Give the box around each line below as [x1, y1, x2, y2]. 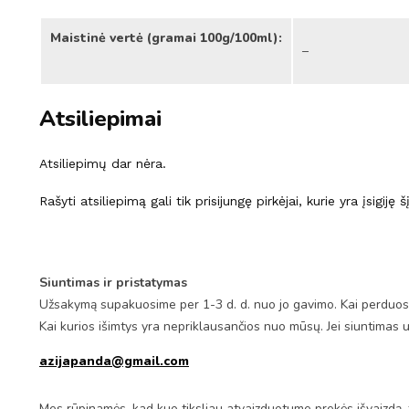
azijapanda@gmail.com [39, 352, 189, 371]
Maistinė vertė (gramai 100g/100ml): [50, 29, 282, 47]
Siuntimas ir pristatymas [39, 274, 187, 292]
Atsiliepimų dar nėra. [39, 156, 166, 172]
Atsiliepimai [39, 104, 162, 134]
